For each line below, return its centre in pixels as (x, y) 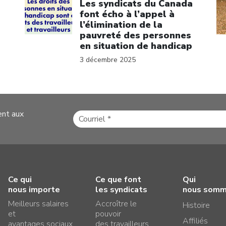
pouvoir (108, 214)
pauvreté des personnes (135, 35)
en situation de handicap (136, 46)
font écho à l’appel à (127, 14)
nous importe (34, 190)
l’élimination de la (121, 24)
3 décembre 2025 (108, 60)
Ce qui (20, 180)
